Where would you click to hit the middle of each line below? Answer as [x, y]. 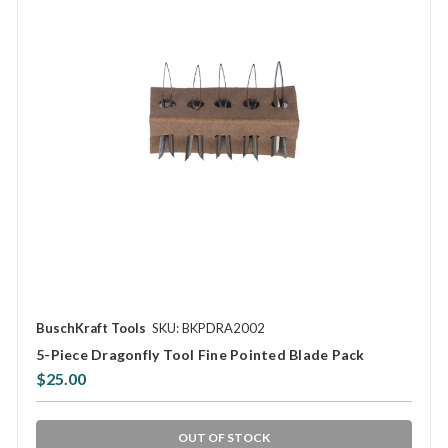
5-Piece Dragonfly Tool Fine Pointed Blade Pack [200, 354]
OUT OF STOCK [224, 437]
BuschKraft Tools [91, 327]
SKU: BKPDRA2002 [208, 327]
